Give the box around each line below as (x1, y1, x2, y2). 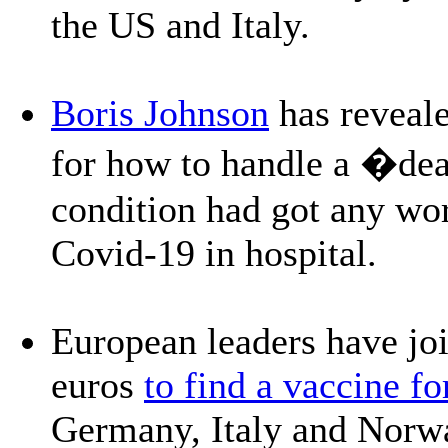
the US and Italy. (51, 3, 310, 46)
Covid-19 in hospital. (51, 231, 377, 274)
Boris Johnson (51, 91, 269, 134)
